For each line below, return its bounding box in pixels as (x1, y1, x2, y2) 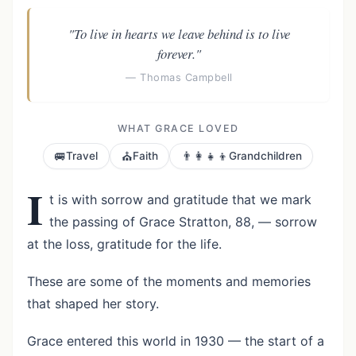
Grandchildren (228, 149, 302, 162)
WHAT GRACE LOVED (117, 122, 239, 134)
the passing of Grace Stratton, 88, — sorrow (48, 213, 317, 230)
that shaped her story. (26, 295, 159, 311)
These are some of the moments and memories (26, 273, 311, 289)
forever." (157, 44, 201, 63)
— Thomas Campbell (126, 71, 233, 83)
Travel (66, 149, 99, 162)
